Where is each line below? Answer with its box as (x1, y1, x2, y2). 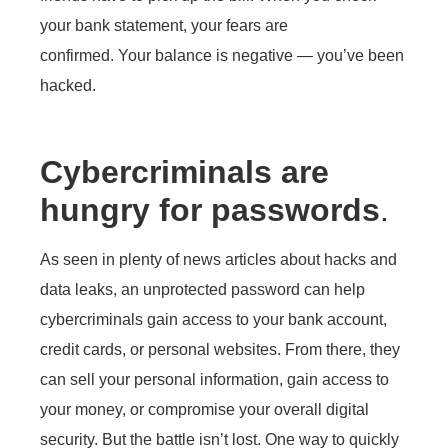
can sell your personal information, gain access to (40, 371, 389, 389)
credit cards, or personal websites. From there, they (40, 341, 400, 359)
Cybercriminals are (40, 154, 329, 191)
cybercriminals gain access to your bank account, (40, 311, 387, 329)
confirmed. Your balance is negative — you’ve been (40, 46, 404, 64)
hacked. (40, 76, 96, 94)
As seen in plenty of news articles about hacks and (40, 251, 397, 269)
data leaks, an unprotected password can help (40, 281, 365, 299)
